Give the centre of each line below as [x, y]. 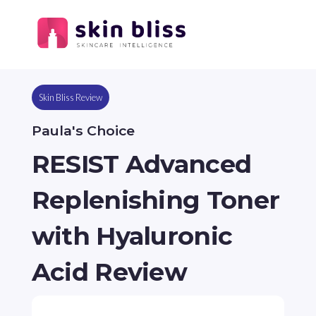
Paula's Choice [83, 131]
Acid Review [109, 272]
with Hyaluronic [132, 236]
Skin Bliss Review [70, 97]
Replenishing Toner [156, 200]
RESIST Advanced [141, 164]
